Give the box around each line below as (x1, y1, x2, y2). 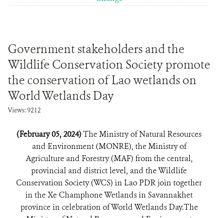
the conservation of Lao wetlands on (8, 73, 197, 88)
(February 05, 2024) (17, 129, 83, 139)
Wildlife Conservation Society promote (8, 57, 210, 73)
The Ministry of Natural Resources (83, 129, 201, 139)
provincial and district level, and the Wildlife (31, 165, 187, 176)
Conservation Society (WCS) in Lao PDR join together (16, 178, 202, 188)
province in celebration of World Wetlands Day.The (20, 202, 198, 212)
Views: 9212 (8, 106, 41, 114)
